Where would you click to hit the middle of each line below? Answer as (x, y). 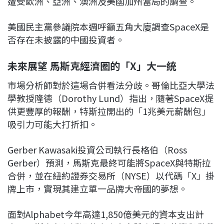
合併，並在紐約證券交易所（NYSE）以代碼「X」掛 (111, 176)
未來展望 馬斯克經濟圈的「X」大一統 (92, 66)
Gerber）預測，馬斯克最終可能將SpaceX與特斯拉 (109, 163)
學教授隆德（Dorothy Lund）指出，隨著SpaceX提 (110, 98)
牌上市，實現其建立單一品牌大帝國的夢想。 (97, 189)
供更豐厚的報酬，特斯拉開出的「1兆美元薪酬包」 (109, 111)
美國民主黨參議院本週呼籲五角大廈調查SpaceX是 (108, 27)
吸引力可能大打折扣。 (52, 124)
